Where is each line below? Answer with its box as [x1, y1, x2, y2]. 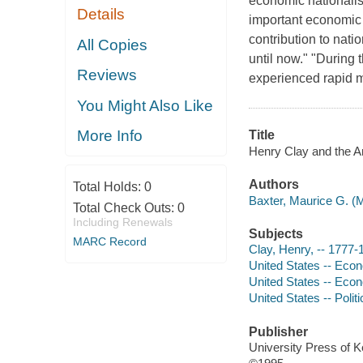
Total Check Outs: [72, 200, 177, 215]
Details [77, 6, 126, 23]
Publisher [248, 324, 308, 339]
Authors [248, 177, 299, 192]
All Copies [77, 36, 148, 53]
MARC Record [72, 234, 147, 248]
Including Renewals [72, 215, 173, 228]
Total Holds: [72, 179, 144, 194]
